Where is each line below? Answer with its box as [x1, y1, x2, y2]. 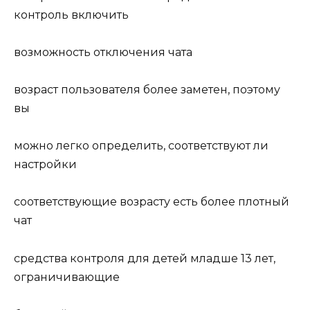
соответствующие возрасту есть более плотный [14, 195, 289, 209]
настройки [14, 158, 77, 172]
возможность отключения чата [14, 45, 192, 59]
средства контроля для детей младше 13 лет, [14, 251, 275, 265]
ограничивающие [14, 270, 120, 284]
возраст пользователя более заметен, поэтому [14, 82, 280, 96]
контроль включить [14, 8, 129, 21]
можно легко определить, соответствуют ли [14, 139, 268, 153]
